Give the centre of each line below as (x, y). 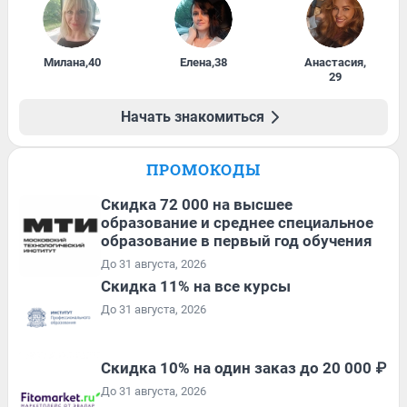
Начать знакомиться (193, 116)
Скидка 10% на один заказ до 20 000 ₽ (243, 367)
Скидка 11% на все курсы (196, 286)
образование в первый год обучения (237, 240)
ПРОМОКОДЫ (203, 169)
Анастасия (333, 62)
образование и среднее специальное (237, 222)
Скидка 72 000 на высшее (197, 204)
